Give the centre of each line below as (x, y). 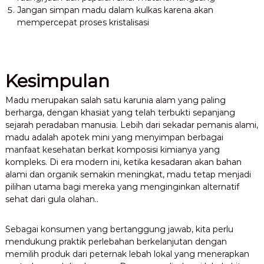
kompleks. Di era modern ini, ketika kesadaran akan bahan (123, 162)
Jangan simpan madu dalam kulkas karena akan (115, 10)
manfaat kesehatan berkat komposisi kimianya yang (112, 150)
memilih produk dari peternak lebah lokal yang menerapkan (127, 254)
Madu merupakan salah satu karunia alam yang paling (115, 100)
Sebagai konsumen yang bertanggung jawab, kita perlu (119, 230)
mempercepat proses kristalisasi (83, 23)
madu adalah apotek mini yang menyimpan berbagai (114, 138)
